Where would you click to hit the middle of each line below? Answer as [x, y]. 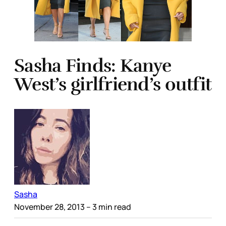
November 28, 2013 [49, 207]
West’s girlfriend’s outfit [113, 84]
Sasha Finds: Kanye [93, 66]
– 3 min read [108, 207]
